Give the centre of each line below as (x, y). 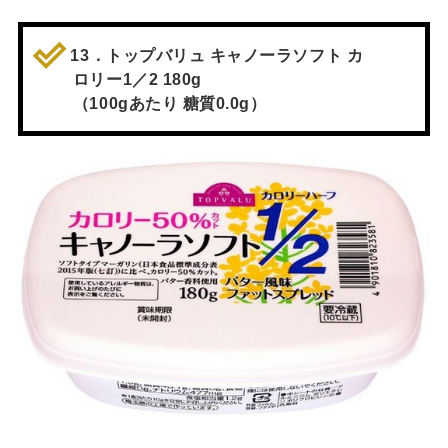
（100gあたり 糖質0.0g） (169, 103)
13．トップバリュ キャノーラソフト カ (217, 55)
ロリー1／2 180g (137, 79)
